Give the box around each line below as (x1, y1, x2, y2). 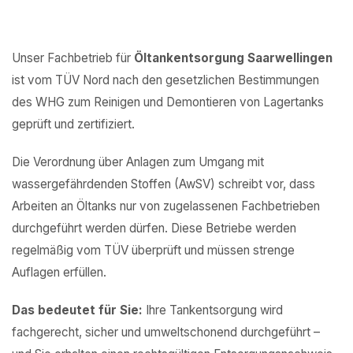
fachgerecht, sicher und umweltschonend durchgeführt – (12, 325, 320, 340)
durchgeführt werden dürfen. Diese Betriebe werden (12, 221, 296, 236)
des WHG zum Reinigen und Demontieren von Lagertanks (12, 95, 324, 110)
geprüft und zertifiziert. (12, 117, 135, 132)
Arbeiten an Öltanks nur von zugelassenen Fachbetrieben (12, 199, 320, 214)
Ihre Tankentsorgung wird (143, 303, 283, 318)
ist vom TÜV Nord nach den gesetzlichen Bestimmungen (12, 72, 319, 87)
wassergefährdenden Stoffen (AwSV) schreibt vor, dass (12, 176, 315, 191)
